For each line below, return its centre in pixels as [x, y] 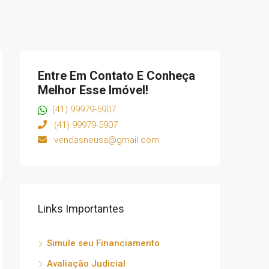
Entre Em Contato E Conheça [116, 76]
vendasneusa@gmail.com [103, 140]
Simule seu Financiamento [103, 243]
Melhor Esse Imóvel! [93, 90]
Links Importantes [81, 208]
